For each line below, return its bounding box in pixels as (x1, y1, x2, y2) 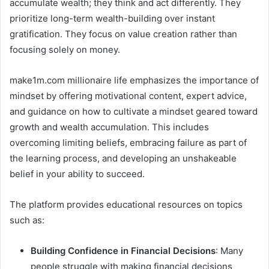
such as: (10, 214, 44, 226)
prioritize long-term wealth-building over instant (10, 13, 215, 25)
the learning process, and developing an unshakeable (10, 153, 237, 165)
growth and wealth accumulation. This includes (10, 121, 209, 133)
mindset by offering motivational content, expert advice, (10, 90, 247, 102)
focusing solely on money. (10, 44, 120, 56)
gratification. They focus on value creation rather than (10, 28, 237, 40)
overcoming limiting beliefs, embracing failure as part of (10, 137, 247, 149)
